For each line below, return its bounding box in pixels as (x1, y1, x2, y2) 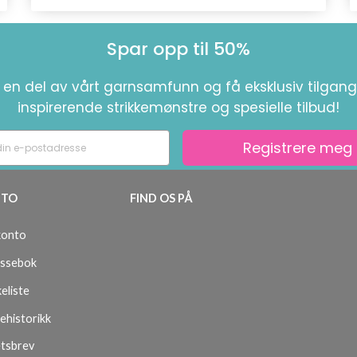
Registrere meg (243, 137, 352, 158)
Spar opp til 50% (107, 37, 250, 61)
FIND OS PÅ (129, 191, 193, 205)
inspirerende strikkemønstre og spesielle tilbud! (18, 98, 339, 117)
